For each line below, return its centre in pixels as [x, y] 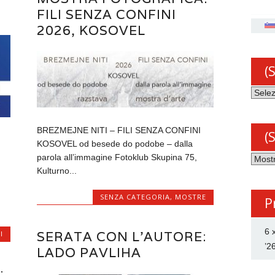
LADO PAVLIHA [89, 252]
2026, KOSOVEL [91, 30]
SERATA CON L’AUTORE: [122, 236]
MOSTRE [190, 197]
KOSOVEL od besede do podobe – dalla [115, 144]
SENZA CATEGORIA [135, 197]
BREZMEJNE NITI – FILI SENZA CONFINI [119, 130]
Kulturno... [57, 171]
